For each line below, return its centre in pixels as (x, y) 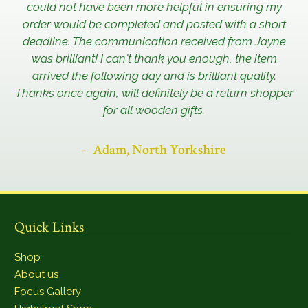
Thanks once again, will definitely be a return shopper (154, 93)
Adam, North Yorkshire (159, 150)
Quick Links (49, 228)
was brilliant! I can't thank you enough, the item (154, 59)
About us (37, 275)
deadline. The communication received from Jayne (154, 42)
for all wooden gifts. (154, 110)
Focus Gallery (48, 292)
